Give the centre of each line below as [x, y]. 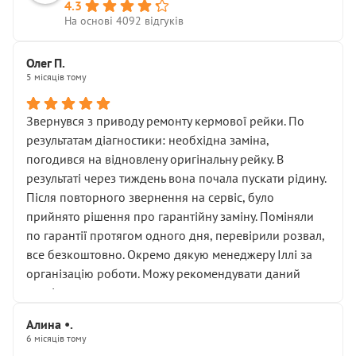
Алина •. [50, 324]
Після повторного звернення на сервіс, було [150, 197]
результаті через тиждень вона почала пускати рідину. [176, 178]
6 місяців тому [56, 338]
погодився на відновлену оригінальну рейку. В [155, 159]
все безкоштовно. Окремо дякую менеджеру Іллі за [169, 254]
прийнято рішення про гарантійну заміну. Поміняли [170, 216]
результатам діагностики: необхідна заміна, [147, 140]
